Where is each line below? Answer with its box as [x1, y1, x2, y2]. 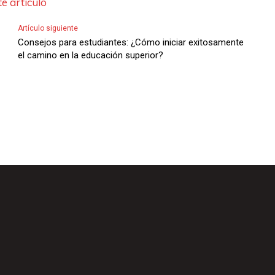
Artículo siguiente [17, 23, 78, 33]
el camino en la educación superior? [17, 49, 163, 61]
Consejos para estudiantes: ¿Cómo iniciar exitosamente [17, 36, 244, 48]
